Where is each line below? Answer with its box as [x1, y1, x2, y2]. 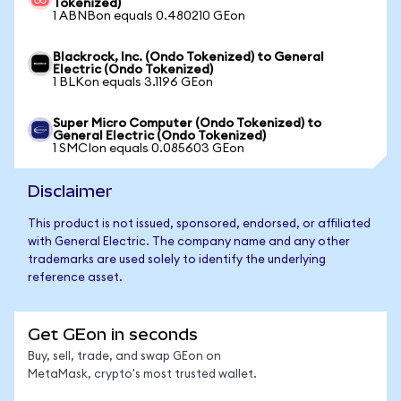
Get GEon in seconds [28, 325, 198, 344]
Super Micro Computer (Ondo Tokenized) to [53, 117, 321, 130]
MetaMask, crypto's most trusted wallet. [28, 369, 257, 380]
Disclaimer [28, 182, 113, 200]
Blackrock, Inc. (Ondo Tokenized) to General [53, 51, 324, 64]
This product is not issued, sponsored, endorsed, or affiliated [28, 218, 371, 230]
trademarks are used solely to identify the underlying [28, 254, 326, 266]
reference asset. [28, 272, 123, 284]
